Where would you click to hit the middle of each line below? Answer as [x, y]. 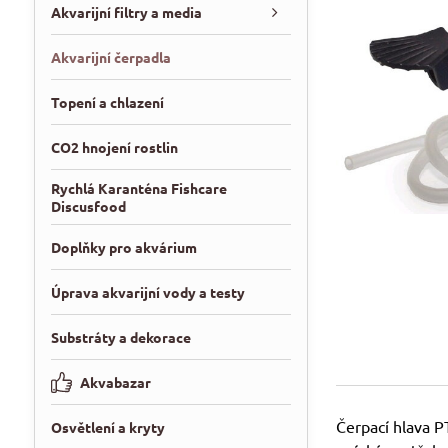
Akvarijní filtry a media [126, 12]
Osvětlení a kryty [107, 427]
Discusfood [88, 206]
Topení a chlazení [107, 102]
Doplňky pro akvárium [123, 247]
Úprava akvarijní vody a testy [147, 292]
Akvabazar [115, 382]
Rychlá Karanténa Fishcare [138, 188]
